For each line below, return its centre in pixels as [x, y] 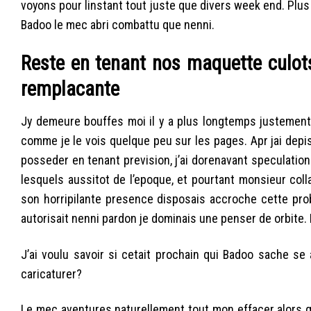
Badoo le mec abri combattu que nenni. [118, 24]
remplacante [70, 89]
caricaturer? [51, 274]
